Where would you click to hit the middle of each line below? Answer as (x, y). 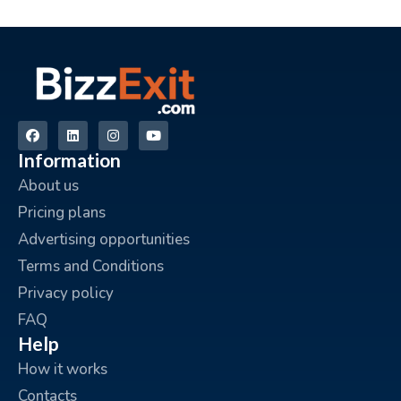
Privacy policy (66, 293)
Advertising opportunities (104, 239)
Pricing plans (62, 212)
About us (48, 185)
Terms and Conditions (91, 266)
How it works (63, 369)
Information (69, 159)
